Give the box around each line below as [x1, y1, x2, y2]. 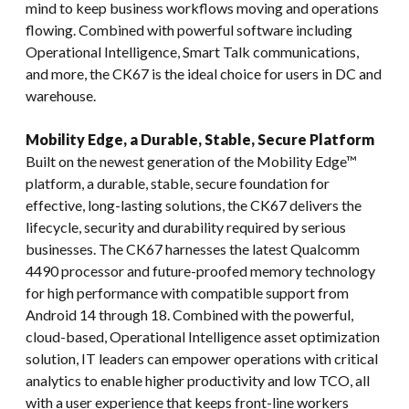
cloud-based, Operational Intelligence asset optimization [26, 327, 380, 345]
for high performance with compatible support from [26, 283, 349, 301]
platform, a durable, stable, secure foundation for [26, 173, 330, 192]
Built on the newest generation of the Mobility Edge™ [26, 152, 357, 170]
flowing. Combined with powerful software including [26, 20, 352, 38]
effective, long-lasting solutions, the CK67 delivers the [26, 195, 362, 214]
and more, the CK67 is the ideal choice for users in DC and [26, 64, 382, 82]
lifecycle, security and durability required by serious [26, 217, 346, 236]
